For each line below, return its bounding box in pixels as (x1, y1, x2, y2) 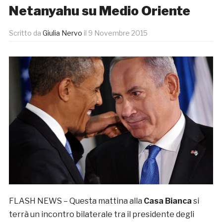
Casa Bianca (143, 196, 192, 206)
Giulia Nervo (42, 29, 82, 38)
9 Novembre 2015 (88, 29, 148, 38)
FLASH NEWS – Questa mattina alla (8, 196, 144, 206)
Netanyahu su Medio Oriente (8, 3, 190, 19)
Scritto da (8, 29, 43, 38)
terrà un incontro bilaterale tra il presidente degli (8, 209, 194, 219)
